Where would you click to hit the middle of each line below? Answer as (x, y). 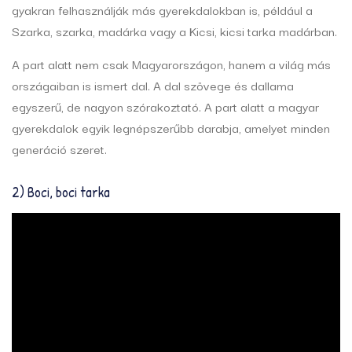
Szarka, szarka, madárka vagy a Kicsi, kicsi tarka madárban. (174, 31)
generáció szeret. (59, 149)
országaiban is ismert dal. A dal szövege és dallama (153, 85)
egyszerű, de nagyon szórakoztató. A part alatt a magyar (165, 106)
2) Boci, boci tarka (61, 192)
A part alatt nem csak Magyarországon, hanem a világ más (171, 64)
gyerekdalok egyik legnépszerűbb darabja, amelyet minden (171, 128)
